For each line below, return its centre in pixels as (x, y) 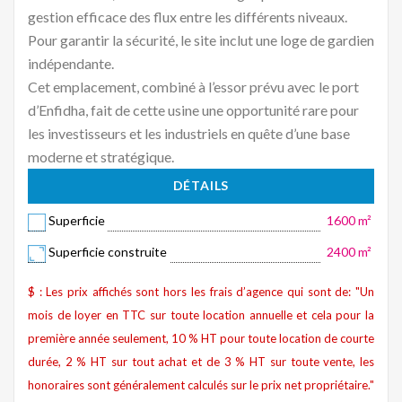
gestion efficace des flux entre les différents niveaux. (188, 17)
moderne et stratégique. (101, 157)
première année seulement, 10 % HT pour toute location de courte (201, 338)
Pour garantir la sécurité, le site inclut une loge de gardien (201, 40)
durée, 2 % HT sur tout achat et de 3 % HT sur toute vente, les (201, 361)
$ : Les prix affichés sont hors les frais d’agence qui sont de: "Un (201, 291)
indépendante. (71, 64)
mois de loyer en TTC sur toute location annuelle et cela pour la (201, 315)
